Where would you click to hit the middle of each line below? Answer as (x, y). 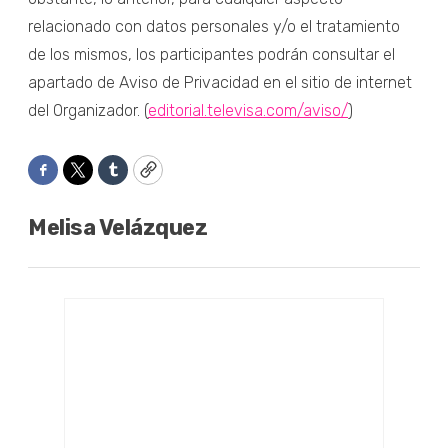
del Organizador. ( (88, 110)
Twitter (107, 178)
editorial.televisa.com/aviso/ (248, 110)
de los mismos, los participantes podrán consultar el (211, 54)
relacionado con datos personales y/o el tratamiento (214, 26)
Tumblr (140, 178)
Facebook (82, 178)
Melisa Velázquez (117, 227)
